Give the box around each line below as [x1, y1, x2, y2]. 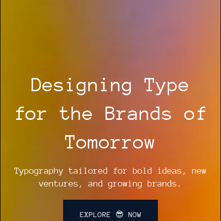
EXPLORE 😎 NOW [79, 210, 142, 219]
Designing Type [31, 74, 190, 96]
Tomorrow [65, 131, 156, 153]
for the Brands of [14, 103, 207, 124]
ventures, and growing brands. [39, 179, 182, 189]
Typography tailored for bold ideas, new [14, 166, 207, 176]
